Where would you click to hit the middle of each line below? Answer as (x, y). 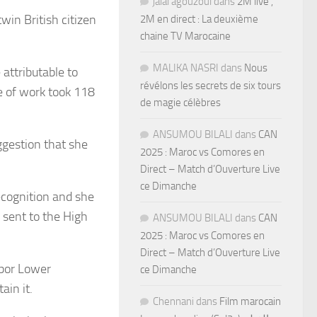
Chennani (173, 301)
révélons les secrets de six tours (211, 85)
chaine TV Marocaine (185, 36)
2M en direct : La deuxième (199, 19)
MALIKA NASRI (186, 68)
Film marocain (250, 301)
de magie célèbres (180, 102)
